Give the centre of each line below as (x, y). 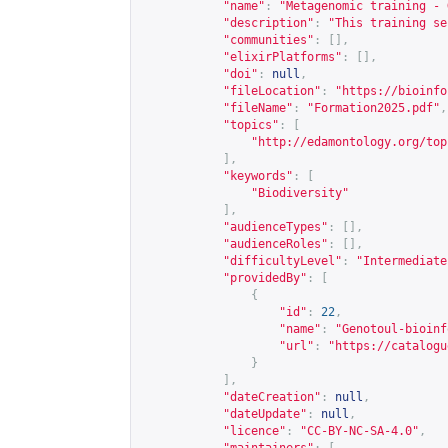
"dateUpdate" (265, 414)
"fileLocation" (272, 91)
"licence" (254, 431)
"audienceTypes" (275, 227)
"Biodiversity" (300, 193)
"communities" (268, 40)
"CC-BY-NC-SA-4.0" (359, 431)
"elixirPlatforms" (282, 57)
